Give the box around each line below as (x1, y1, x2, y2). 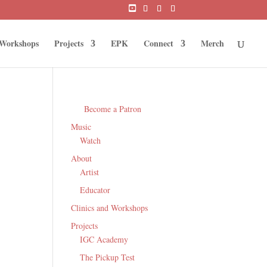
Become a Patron (84, 103, 142, 114)
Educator (80, 184, 111, 195)
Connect (144, 36, 173, 49)
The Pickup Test (80, 251, 135, 263)
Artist (80, 166, 100, 178)
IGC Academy (80, 233, 129, 245)
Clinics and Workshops (71, 201, 148, 213)
